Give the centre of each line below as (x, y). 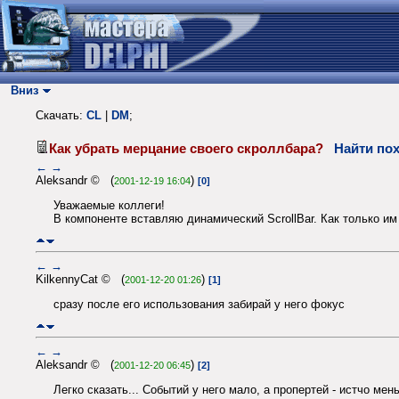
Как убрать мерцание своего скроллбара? (191, 148)
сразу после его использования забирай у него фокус (199, 305)
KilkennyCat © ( (80, 279)
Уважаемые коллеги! (109, 206)
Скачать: (61, 116)
